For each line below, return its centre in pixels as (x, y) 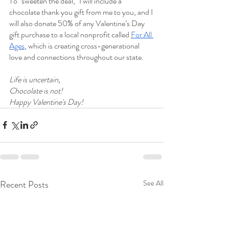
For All (142, 34)
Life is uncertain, (35, 79)
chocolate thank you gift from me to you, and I (82, 12)
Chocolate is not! (36, 90)
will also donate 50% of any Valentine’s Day (78, 23)
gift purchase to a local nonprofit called (70, 34)
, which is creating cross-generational (83, 45)
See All (153, 183)
